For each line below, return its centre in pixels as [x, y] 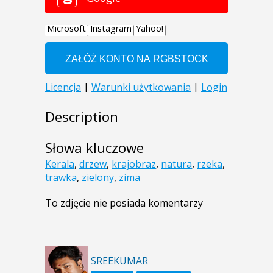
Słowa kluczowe [94, 148]
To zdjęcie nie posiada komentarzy [124, 203]
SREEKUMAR [119, 261]
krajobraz [134, 164]
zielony [98, 178]
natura [176, 164]
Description [82, 117]
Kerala [60, 164]
